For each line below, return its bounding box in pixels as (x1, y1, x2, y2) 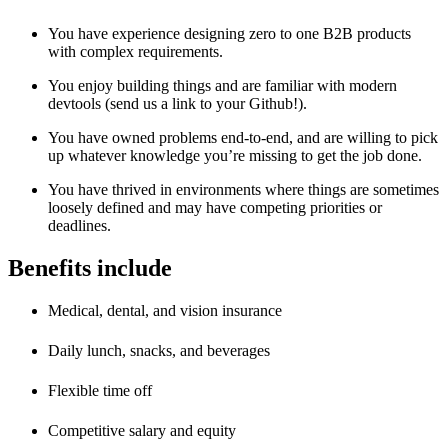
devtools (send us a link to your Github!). (48, 94, 307, 112)
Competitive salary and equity (48, 421, 236, 439)
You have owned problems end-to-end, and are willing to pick (48, 128, 438, 146)
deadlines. (48, 216, 111, 234)
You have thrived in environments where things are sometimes (48, 180, 439, 198)
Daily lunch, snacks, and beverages (48, 341, 270, 359)
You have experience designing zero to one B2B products (48, 24, 411, 42)
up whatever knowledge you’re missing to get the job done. (48, 146, 422, 164)
